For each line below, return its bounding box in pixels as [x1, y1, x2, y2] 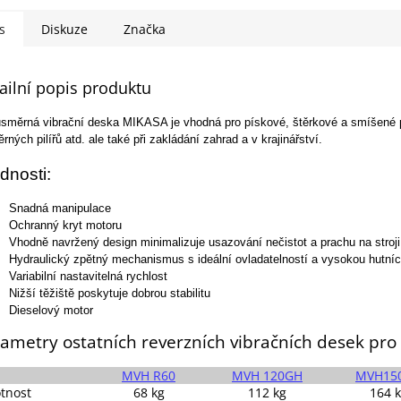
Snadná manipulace [9, 200, 111, 215]
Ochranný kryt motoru [9, 218, 122, 232]
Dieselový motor [9, 303, 93, 317]
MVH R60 [122, 366, 175, 384]
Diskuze [41, 21, 88, 38]
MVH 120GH [232, 366, 303, 384]
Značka [124, 21, 166, 38]
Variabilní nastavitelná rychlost [9, 269, 167, 283]
